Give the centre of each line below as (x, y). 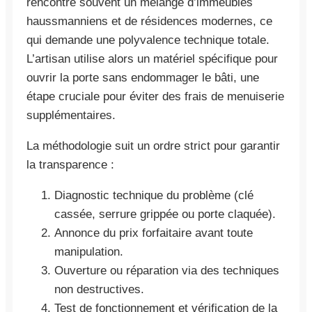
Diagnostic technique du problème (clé (154, 195)
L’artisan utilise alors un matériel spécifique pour (152, 58)
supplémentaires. (71, 115)
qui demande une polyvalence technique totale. (148, 40)
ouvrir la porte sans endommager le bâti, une (143, 77)
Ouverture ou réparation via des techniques (167, 270)
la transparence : (70, 164)
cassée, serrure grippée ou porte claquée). (165, 214)
